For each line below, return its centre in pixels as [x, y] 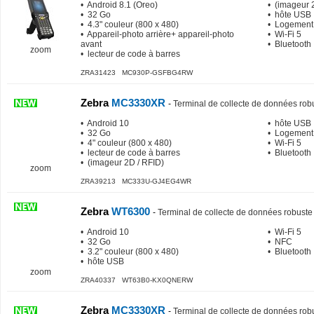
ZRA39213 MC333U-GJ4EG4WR [136, 181]
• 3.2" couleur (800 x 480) [130, 252]
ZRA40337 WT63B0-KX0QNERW [137, 280]
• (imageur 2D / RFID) [122, 163]
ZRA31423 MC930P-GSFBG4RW [137, 73]
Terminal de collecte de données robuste [235, 212]
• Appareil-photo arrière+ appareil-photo [157, 34]
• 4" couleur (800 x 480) [126, 143]
